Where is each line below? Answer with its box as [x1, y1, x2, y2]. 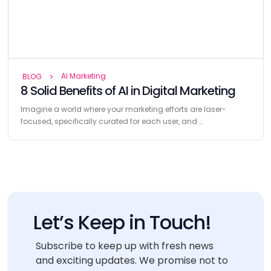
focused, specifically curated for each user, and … [20, 116, 203, 126]
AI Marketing [60, 70, 106, 81]
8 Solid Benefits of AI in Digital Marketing [20, 82, 235, 99]
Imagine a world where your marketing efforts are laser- [20, 103, 226, 114]
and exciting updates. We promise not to [35, 253, 228, 267]
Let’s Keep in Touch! [33, 209, 212, 236]
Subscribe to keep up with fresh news [35, 239, 214, 253]
